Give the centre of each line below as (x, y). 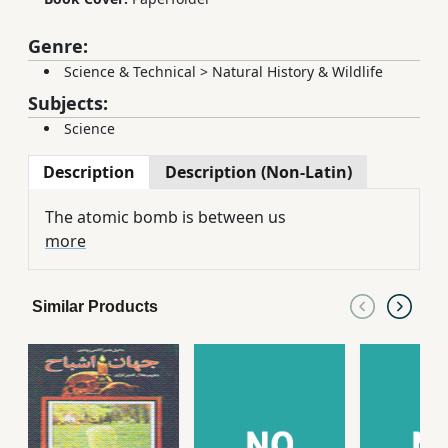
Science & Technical (130, 72)
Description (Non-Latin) (258, 172)
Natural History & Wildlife (297, 72)
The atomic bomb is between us (165, 217)
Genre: (58, 46)
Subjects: (68, 103)
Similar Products (95, 307)
